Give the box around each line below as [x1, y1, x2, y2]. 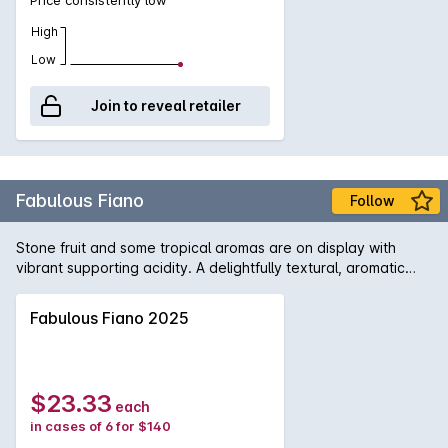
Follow [349, 191, 395, 209]
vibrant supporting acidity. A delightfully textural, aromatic [16, 258, 405, 276]
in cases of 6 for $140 [30, 417, 171, 434]
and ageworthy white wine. [16, 278, 198, 296]
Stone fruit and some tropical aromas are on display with [16, 238, 396, 256]
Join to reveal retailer [91, 96, 241, 114]
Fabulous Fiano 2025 [30, 307, 189, 328]
